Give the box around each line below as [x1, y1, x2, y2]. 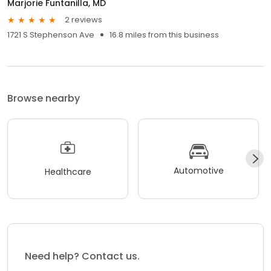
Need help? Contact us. [25, 249, 140, 264]
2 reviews [65, 14, 102, 26]
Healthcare [44, 166, 91, 178]
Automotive [173, 165, 224, 177]
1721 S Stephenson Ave [7, 28, 94, 41]
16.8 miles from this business [109, 28, 219, 41]
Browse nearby [7, 91, 80, 105]
